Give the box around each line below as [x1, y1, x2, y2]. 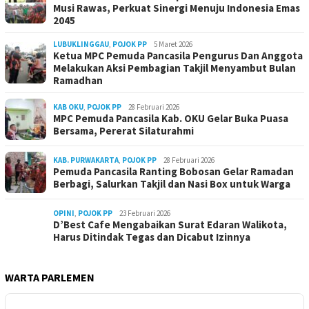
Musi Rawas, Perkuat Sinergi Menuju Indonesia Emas [53, 1, 300, 15]
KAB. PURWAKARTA [53, 155, 119, 166]
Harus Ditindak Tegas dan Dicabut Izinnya [53, 230, 250, 244]
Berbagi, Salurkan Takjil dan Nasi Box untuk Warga [53, 177, 290, 191]
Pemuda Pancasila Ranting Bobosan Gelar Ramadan [53, 165, 294, 179]
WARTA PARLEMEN [5, 270, 94, 285]
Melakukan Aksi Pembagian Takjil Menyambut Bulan [53, 61, 296, 75]
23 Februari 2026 [119, 208, 170, 219]
